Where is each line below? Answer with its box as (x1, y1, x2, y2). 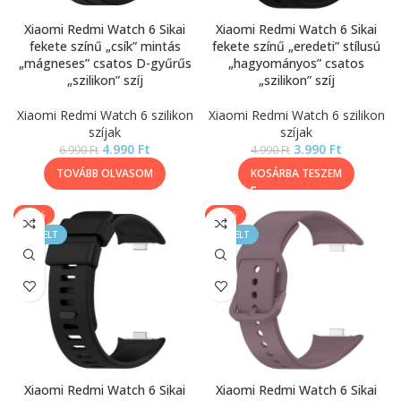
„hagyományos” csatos (228, 55, 364, 72)
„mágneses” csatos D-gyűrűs (18, 55, 192, 72)
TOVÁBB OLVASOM (56, 166, 153, 181)
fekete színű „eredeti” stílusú (212, 38, 380, 55)
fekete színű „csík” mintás (29, 38, 181, 55)
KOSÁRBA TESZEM (251, 166, 342, 181)
